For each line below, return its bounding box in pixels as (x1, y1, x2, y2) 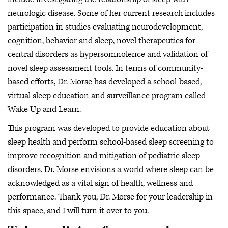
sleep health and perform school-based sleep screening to (8, 136, 214, 148)
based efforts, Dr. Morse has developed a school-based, (8, 76, 202, 88)
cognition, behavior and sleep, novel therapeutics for (8, 35, 195, 46)
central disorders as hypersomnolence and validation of (8, 48, 208, 60)
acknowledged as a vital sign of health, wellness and (8, 178, 193, 189)
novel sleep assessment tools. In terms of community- (8, 62, 203, 74)
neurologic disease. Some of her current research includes (8, 7, 215, 19)
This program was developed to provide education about (8, 123, 210, 134)
